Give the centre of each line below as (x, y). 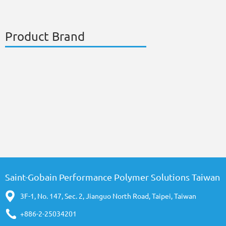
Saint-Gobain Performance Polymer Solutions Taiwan (112, 177)
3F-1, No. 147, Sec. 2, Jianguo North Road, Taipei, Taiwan (108, 196)
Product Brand (45, 37)
